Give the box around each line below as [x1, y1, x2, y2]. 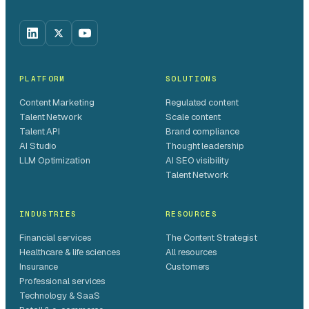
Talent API [19, 126, 61, 138]
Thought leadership [166, 140, 244, 152]
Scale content [166, 111, 221, 123]
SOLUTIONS [166, 74, 217, 84]
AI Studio [19, 140, 57, 152]
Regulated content [166, 97, 239, 109]
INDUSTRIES [19, 209, 77, 219]
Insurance [19, 261, 59, 273]
